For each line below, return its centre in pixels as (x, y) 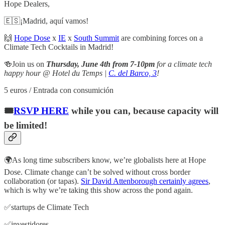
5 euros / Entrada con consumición (59, 90)
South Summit (96, 38)
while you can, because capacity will (144, 111)
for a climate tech (184, 64)
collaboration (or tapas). (42, 181)
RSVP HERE (41, 111)
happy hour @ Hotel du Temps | (56, 73)
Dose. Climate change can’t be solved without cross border (97, 172)
